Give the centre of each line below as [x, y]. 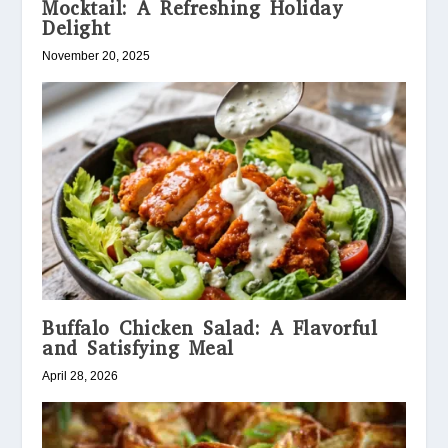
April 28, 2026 [80, 376]
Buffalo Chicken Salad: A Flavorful [210, 329]
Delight [76, 29]
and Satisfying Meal [138, 349]
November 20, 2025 [96, 56]
